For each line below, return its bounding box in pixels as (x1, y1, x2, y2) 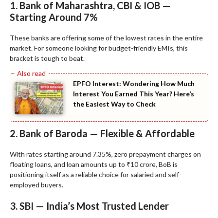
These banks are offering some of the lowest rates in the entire (10, 33, 203, 42)
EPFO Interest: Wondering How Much (73, 79, 195, 88)
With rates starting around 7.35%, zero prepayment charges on (10, 150, 201, 159)
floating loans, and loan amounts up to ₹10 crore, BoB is (10, 160, 178, 169)
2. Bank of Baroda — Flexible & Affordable (10, 127, 195, 140)
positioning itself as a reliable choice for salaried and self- (10, 170, 182, 179)
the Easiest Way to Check (73, 99, 156, 108)
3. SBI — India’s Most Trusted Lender (10, 200, 169, 212)
